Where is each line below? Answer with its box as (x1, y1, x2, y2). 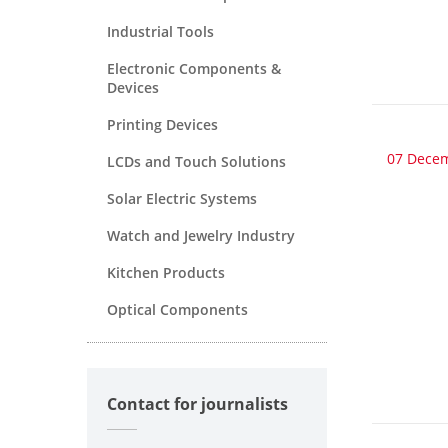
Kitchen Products (107, 262, 225, 282)
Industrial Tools (107, 21, 214, 41)
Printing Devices (107, 114, 218, 134)
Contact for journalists (107, 392, 288, 415)
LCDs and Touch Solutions (107, 151, 286, 171)
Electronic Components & (107, 58, 281, 78)
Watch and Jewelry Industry (107, 225, 295, 245)
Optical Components (107, 299, 248, 319)
